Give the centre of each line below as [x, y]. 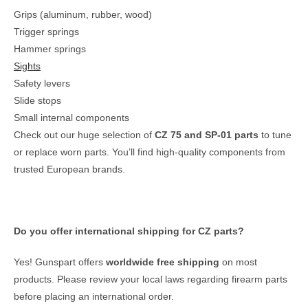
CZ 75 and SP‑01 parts [208, 135]
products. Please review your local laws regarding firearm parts [151, 279]
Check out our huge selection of [84, 135]
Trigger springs [46, 32]
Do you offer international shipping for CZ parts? [129, 231]
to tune [276, 135]
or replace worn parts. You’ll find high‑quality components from [150, 152]
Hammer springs [50, 49]
